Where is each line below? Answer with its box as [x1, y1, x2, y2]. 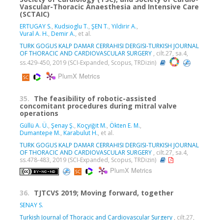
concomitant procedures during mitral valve [20, 101, 177, 111]
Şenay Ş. [51, 121, 74, 130]
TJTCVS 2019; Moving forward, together [34, 188, 173, 198]
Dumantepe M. [20, 129, 60, 137]
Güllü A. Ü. [20, 121, 48, 130]
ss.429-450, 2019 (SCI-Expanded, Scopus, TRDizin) [20, 58, 158, 67]
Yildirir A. [111, 22, 137, 31]
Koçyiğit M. [77, 121, 107, 130]
